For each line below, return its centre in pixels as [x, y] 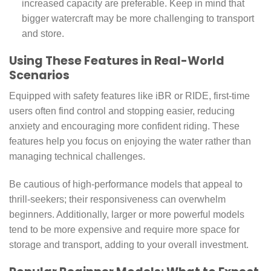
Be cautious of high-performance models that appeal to [126, 184]
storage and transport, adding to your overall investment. [129, 245]
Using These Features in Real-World [117, 60]
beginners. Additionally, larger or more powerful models [127, 215]
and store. [43, 34]
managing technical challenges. [77, 157]
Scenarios [39, 75]
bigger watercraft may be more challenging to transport [138, 19]
